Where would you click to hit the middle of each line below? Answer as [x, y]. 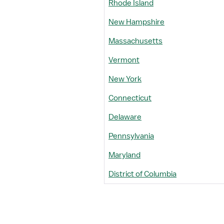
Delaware [125, 117]
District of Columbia [142, 174]
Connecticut [130, 98]
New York [125, 79]
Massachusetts [135, 41]
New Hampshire [136, 22]
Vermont [124, 60]
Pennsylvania [131, 136]
